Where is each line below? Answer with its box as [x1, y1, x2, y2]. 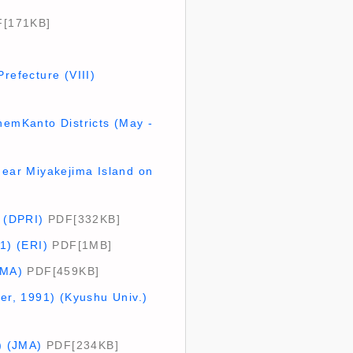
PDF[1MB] [47, 239, 113, 251]
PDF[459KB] [22, 265, 100, 277]
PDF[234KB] [42, 339, 119, 351]
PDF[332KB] [43, 213, 121, 225]
